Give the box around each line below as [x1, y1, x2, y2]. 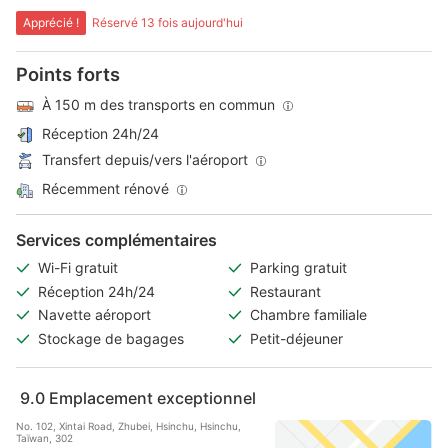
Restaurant [250, 282, 321, 300]
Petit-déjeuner [250, 330, 343, 348]
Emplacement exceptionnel [49, 387, 256, 408]
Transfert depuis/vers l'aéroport [42, 150, 248, 168]
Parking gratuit [250, 259, 351, 277]
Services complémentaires [16, 229, 217, 250]
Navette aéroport [38, 306, 151, 324]
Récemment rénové [42, 179, 169, 197]
